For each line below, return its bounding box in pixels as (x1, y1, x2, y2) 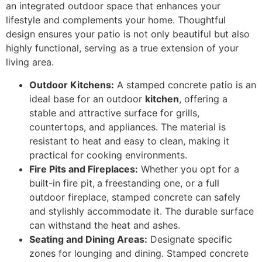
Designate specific (147, 233, 232, 245)
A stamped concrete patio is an (114, 78, 256, 91)
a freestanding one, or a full (97, 177, 219, 189)
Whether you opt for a (138, 163, 239, 175)
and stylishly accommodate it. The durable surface (29, 205, 254, 217)
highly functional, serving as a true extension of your (6, 42, 239, 54)
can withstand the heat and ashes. (29, 219, 180, 231)
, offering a (179, 92, 227, 105)
